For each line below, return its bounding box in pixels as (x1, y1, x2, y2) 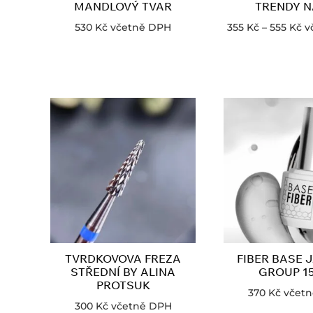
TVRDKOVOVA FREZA (65, 252, 181, 266)
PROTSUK (96, 278, 150, 293)
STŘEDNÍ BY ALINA (71, 265, 175, 279)
